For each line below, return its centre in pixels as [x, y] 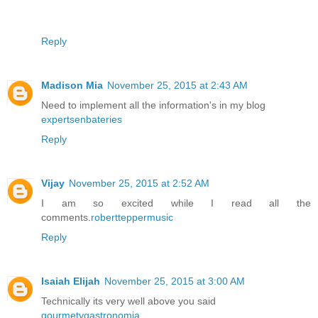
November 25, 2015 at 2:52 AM [139, 183]
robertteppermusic [132, 217]
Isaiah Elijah [71, 281]
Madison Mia [72, 85]
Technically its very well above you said [128, 301]
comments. [66, 217]
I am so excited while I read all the [176, 203]
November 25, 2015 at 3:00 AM [175, 281]
